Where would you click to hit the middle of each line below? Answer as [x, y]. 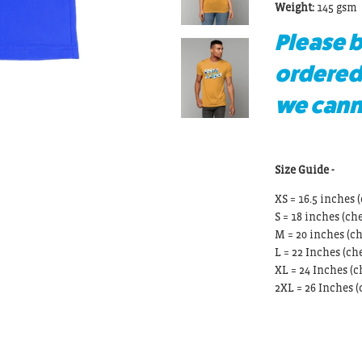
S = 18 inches [308, 216]
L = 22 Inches [308, 252]
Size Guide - [305, 170]
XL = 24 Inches [312, 269]
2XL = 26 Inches [315, 287]
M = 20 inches [310, 234]
